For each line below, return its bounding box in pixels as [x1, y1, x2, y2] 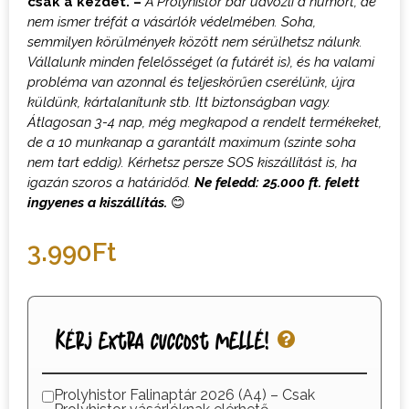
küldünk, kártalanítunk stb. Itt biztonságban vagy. [27, 93, 330, 110]
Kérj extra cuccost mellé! [56, 324, 268, 354]
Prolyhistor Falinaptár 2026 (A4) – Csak [53, 386, 315, 404]
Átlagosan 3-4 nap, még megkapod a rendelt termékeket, [27, 113, 382, 131]
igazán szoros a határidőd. [27, 173, 194, 191]
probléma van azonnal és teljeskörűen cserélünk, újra [27, 73, 355, 90]
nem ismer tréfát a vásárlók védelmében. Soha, [27, 13, 316, 30]
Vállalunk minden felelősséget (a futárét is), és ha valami [27, 53, 374, 70]
